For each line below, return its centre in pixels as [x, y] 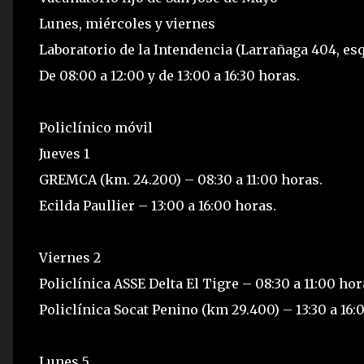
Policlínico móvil [96, 128]
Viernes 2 [70, 258]
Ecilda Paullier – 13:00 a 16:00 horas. [158, 206]
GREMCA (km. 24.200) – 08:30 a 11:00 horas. [181, 180]
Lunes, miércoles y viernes [127, 24]
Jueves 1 [64, 154]
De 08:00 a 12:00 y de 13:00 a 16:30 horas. [169, 76]
